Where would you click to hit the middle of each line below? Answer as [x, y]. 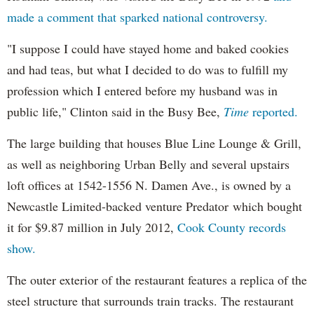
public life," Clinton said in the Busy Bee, [115, 112]
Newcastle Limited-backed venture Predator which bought [155, 206]
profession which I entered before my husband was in [142, 91]
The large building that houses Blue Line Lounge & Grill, [154, 143]
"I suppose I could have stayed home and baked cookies [148, 49]
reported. [273, 112]
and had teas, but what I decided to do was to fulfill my [148, 70]
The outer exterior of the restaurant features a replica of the [157, 280]
